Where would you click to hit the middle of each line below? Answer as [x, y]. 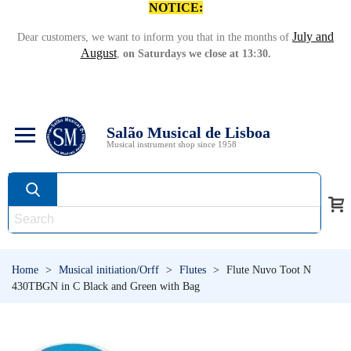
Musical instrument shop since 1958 [172, 144]
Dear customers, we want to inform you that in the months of [155, 37]
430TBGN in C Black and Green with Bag [106, 286]
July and [313, 36]
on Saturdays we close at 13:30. [197, 54]
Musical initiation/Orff [109, 270]
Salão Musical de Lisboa [188, 132]
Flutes [193, 270]
